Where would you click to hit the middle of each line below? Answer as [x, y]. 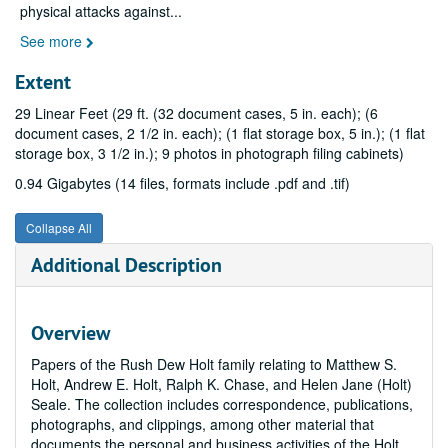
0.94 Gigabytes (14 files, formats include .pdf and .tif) [182, 183]
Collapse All [59, 227]
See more [53, 41]
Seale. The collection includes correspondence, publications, [222, 404]
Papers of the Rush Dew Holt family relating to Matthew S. [214, 364]
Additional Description [126, 265]
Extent [43, 82]
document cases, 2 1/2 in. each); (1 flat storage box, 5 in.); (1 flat [220, 133]
